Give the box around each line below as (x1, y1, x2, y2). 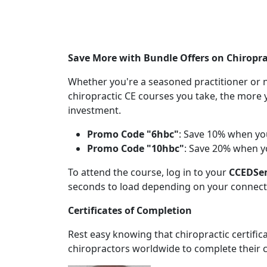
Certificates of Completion (68, 204, 192, 217)
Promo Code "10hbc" (87, 142, 184, 155)
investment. (68, 104, 121, 117)
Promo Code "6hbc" (87, 128, 179, 141)
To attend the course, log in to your (68, 166, 229, 179)
